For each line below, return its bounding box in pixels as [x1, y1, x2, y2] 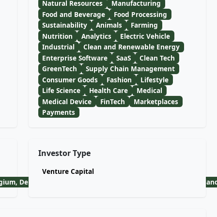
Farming [130, 20, 158, 30]
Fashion [107, 75, 132, 84]
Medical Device [42, 96, 92, 106]
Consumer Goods [42, 75, 98, 84]
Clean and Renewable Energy [83, 42, 180, 52]
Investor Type [38, 148, 91, 158]
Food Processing [114, 9, 168, 19]
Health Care [89, 86, 128, 95]
